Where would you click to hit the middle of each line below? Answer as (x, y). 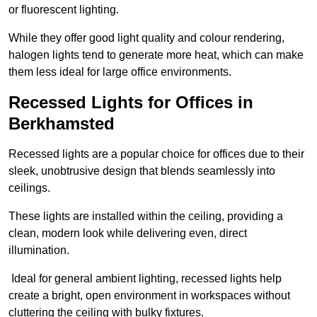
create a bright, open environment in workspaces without (149, 296)
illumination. (39, 250)
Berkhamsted (62, 124)
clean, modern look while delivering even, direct (128, 234)
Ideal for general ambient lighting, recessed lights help (145, 279)
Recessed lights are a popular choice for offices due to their (156, 154)
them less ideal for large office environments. (120, 72)
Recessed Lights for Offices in (131, 103)
